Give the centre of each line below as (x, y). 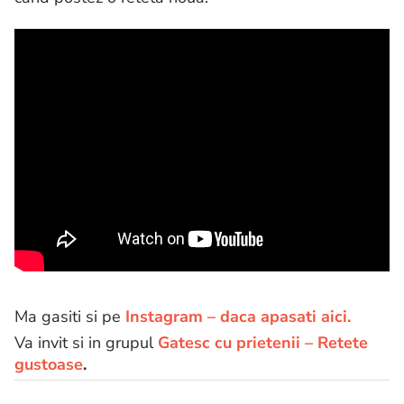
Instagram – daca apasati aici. (240, 316)
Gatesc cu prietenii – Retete (263, 342)
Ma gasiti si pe (70, 316)
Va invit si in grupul (86, 342)
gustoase (49, 364)
